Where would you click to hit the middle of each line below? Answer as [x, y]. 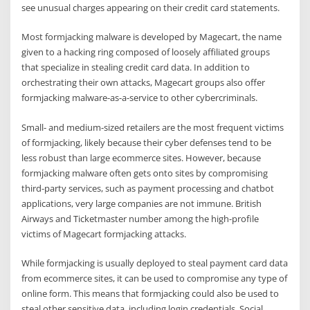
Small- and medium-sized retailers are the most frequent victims [153, 127]
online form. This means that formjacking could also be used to [151, 294]
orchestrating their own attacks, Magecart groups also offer [144, 83]
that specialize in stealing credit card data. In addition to [136, 67]
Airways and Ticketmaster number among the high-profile [140, 218]
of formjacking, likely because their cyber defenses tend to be [147, 142]
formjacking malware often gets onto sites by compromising [145, 173]
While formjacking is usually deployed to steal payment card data [155, 263]
